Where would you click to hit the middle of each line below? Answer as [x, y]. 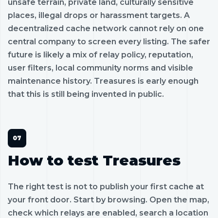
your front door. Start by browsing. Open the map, [109, 200]
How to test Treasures [94, 160]
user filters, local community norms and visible [100, 68]
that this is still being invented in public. [86, 94]
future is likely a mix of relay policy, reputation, [100, 54]
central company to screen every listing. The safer [109, 41]
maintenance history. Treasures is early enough [103, 81]
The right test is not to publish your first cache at [106, 186]
